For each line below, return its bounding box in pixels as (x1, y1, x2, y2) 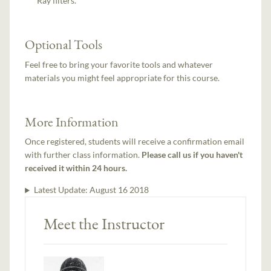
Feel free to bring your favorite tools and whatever (25, 59, 214, 70)
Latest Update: (33, 184, 90, 195)
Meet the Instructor (44, 213, 165, 235)
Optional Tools (25, 35, 103, 53)
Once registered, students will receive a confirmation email (25, 136, 245, 147)
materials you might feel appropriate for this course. (25, 72, 220, 83)
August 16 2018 (89, 184, 149, 195)
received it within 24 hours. (25, 163, 128, 174)
